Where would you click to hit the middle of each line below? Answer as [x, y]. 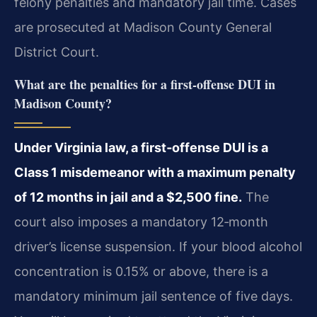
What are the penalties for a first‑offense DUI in [145, 84]
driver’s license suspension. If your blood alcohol [158, 246]
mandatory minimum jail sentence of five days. [154, 296]
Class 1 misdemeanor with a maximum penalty [155, 172]
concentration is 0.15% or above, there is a [141, 271]
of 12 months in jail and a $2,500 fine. [128, 197]
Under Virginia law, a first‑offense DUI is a [141, 147]
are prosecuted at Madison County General [143, 28]
